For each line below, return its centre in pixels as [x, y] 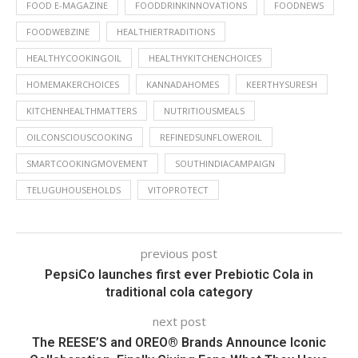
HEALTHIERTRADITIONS [166, 32]
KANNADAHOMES [183, 84]
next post [179, 321]
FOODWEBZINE [58, 32]
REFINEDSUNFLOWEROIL [211, 137]
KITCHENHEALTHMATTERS [82, 111]
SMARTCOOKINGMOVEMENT [87, 163]
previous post [179, 253]
